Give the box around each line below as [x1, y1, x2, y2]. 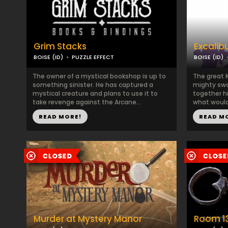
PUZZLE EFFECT [72, 53, 114, 61]
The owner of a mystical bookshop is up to [33, 72, 166, 80]
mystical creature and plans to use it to [33, 89, 158, 98]
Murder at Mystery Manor [34, 213, 142, 225]
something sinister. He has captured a [33, 80, 153, 89]
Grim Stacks [34, 40, 87, 52]
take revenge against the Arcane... [33, 98, 141, 106]
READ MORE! [39, 112, 81, 121]
